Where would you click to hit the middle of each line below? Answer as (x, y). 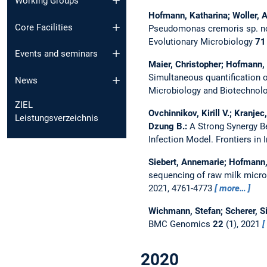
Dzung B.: (169, 126)
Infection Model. (182, 139)
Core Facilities (44, 27)
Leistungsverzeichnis (57, 118)
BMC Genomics (180, 224)
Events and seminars (56, 54)
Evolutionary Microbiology (201, 41)
